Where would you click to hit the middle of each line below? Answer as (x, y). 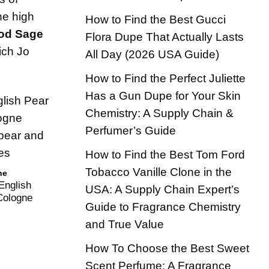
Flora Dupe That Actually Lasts (165, 37)
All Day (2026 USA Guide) (152, 54)
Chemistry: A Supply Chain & (159, 113)
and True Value (125, 224)
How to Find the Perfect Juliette (165, 78)
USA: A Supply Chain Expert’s (162, 189)
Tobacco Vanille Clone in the (159, 172)
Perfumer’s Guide (131, 130)
